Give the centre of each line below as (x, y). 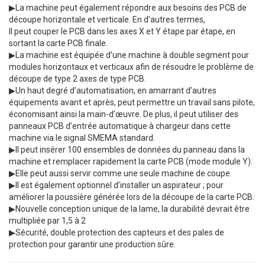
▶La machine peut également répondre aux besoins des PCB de (128, 7)
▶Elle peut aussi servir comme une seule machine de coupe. (120, 173)
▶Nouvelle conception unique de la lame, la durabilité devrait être (129, 209)
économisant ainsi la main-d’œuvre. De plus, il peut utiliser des (124, 114)
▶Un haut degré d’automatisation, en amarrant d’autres (113, 90)
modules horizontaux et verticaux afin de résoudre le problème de (131, 67)
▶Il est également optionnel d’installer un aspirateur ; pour (116, 185)
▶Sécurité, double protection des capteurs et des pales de (117, 232)
